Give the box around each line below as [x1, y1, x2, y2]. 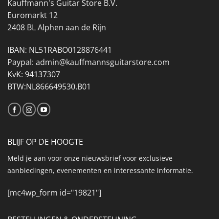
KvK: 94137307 [7, 68, 60, 80]
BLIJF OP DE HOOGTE [7, 136, 83, 148]
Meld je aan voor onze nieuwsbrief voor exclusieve [7, 153, 173, 163]
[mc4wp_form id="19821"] [7, 187, 101, 198]
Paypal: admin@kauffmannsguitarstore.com [7, 56, 170, 67]
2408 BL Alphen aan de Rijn [7, 22, 106, 33]
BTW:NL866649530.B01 [7, 81, 91, 92]
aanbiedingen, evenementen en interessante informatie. [7, 166, 193, 175]
